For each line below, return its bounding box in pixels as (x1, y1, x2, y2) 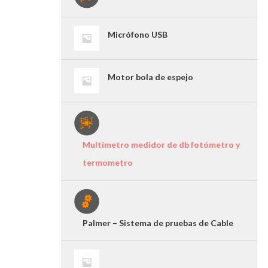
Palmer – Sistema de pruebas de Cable (83, 218, 233, 228)
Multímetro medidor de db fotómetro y (83, 139, 240, 150)
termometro (83, 157, 133, 167)
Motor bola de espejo (108, 72, 193, 82)
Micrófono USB (108, 29, 167, 39)
